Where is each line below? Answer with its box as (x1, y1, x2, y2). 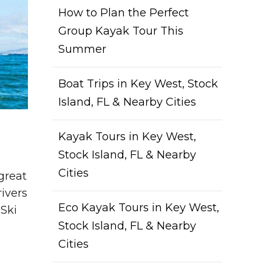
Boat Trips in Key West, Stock (58, 76, 218, 90)
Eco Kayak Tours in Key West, (58, 200, 219, 214)
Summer (58, 42, 106, 56)
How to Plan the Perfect (58, 5, 189, 19)
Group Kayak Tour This (58, 24, 183, 38)
